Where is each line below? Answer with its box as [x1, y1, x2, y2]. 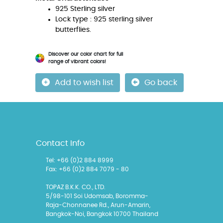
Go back [144, 79, 177, 87]
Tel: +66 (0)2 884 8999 [45, 157, 113, 163]
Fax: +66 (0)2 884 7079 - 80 [45, 166, 129, 172]
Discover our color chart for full [48, 52, 123, 57]
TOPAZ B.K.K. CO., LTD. [45, 184, 106, 190]
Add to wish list [55, 79, 113, 87]
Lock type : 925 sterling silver [55, 16, 153, 23]
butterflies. [55, 26, 91, 33]
